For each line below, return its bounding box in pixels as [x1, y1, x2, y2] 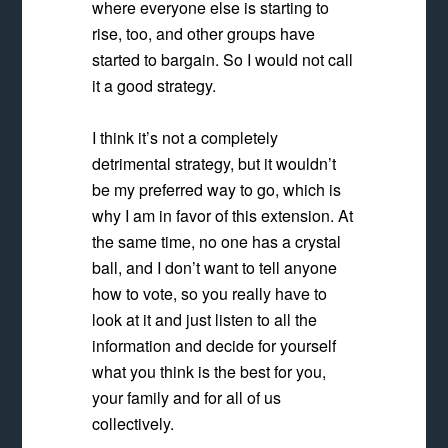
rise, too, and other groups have [92, 22, 316, 45]
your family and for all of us [92, 386, 282, 409]
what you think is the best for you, [92, 360, 327, 383]
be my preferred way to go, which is [92, 178, 342, 201]
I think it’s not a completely [92, 126, 279, 149]
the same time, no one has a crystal [92, 230, 342, 253]
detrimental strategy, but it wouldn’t [92, 152, 337, 175]
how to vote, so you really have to [92, 282, 328, 305]
